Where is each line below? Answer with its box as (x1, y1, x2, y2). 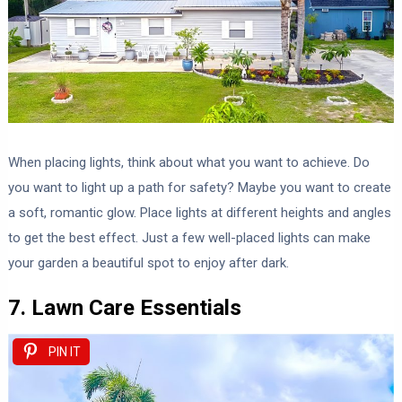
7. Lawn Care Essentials (7, 295, 241, 321)
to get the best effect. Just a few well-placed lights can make (7, 230, 371, 247)
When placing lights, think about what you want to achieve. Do (7, 154, 370, 171)
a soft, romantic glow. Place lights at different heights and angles (7, 205, 391, 222)
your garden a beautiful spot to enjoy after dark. (7, 255, 289, 272)
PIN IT (48, 345, 81, 360)
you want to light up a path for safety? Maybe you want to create (7, 179, 391, 197)
